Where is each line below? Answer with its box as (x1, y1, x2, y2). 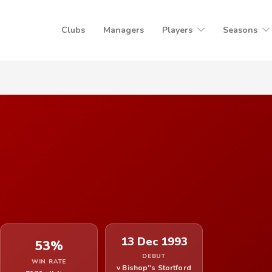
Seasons (223, 24, 257, 36)
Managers (103, 24, 144, 36)
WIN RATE (31, 257, 67, 266)
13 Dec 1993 (120, 234, 188, 250)
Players (162, 24, 192, 36)
